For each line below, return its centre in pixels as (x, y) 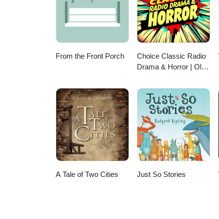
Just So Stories (162, 175)
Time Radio (155, 78)
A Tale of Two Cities (87, 175)
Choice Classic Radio (172, 56)
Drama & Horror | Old (171, 67)
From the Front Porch (90, 56)
